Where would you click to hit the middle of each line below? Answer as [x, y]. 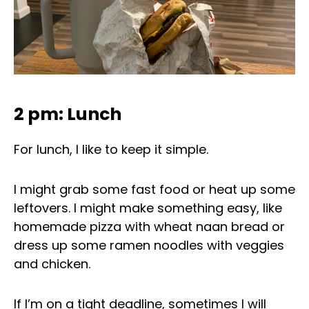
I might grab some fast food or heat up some [154, 190]
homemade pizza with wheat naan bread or [149, 227]
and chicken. [52, 264]
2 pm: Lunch [68, 114]
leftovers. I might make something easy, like [148, 208]
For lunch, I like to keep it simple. [111, 150]
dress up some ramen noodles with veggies [149, 246]
